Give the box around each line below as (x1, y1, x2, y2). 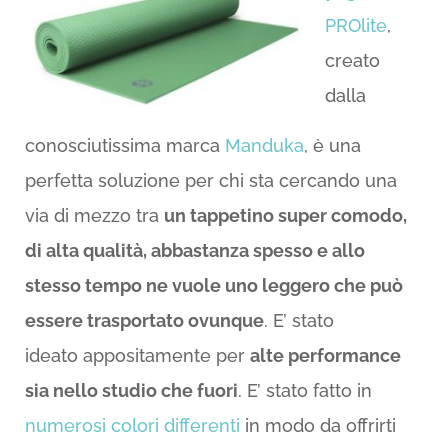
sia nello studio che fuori (24, 380, 238, 401)
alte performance (249, 345, 401, 366)
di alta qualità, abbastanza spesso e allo (24, 240, 365, 261)
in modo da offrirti (239, 415, 396, 436)
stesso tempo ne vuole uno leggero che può (24, 275, 403, 296)
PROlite (324, 15, 387, 36)
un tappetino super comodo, (163, 205, 407, 226)
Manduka (224, 135, 304, 156)
